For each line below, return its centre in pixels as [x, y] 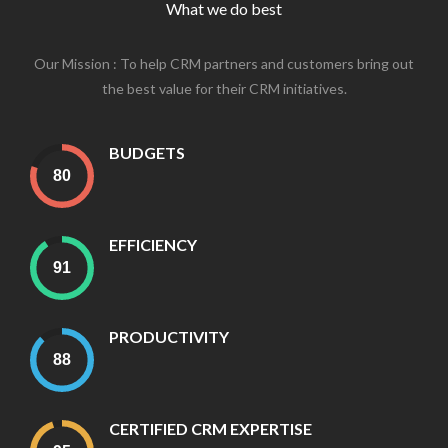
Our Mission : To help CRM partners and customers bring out [224, 64]
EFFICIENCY [153, 245]
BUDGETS [147, 153]
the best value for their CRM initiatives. [224, 89]
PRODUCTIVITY [169, 337]
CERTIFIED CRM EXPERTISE [210, 429]
